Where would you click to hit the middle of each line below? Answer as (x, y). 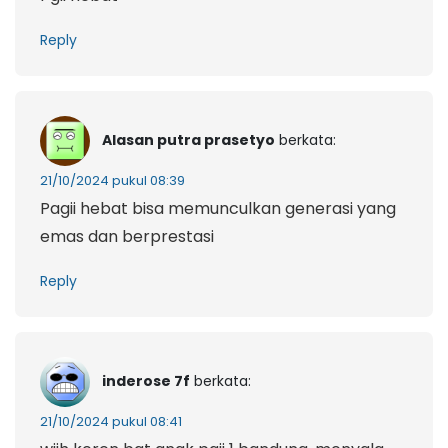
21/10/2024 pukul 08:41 (111, 422)
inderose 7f (146, 381)
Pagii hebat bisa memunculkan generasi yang (218, 209)
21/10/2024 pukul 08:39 (112, 181)
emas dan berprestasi (127, 237)
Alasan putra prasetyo (188, 140)
